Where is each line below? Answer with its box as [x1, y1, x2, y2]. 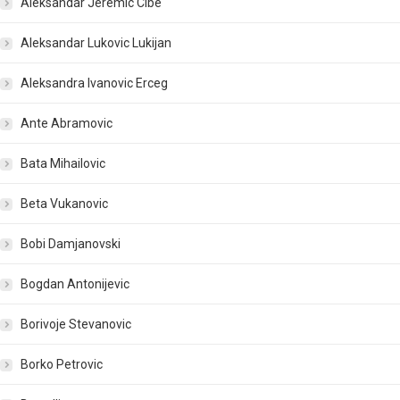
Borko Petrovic [21, 357, 103, 372]
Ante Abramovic [21, 116, 112, 131]
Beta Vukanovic [21, 196, 108, 212]
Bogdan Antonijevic [21, 277, 129, 292]
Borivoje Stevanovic [21, 317, 131, 332]
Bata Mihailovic [21, 156, 105, 171]
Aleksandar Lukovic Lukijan [21, 36, 171, 51]
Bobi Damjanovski [21, 237, 121, 252]
